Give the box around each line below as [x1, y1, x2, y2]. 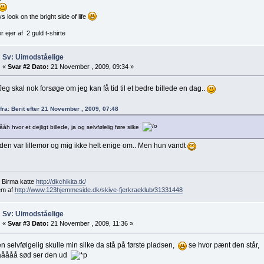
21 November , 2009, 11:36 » [48, 220, 133, 227]
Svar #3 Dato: [7, 220, 49, 227]
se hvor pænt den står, [186, 241, 259, 250]
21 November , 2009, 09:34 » [48, 62, 134, 70]
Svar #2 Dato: [7, 62, 49, 70]
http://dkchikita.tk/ [35, 178, 86, 186]
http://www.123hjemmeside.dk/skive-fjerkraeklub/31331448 [14, 186, 183, 194]
